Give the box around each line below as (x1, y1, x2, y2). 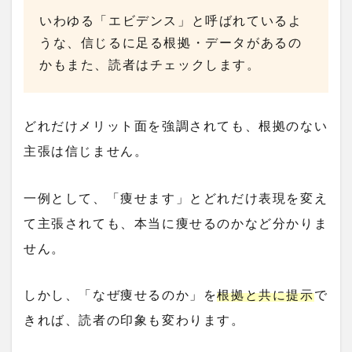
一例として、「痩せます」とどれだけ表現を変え (24, 191, 328, 205)
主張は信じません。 (24, 145, 148, 159)
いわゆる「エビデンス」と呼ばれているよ (39, 13, 302, 27)
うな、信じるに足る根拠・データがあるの (39, 35, 302, 49)
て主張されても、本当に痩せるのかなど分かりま (24, 216, 328, 230)
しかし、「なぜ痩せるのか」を (24, 288, 218, 302)
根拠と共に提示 (217, 288, 314, 302)
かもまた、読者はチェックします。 (39, 57, 261, 71)
